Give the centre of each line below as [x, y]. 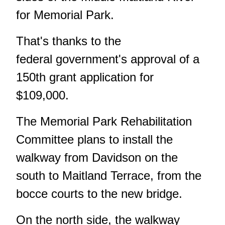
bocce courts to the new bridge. [99, 193]
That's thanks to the [69, 41]
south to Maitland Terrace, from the [109, 175]
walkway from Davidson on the [97, 157]
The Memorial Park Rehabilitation [104, 121]
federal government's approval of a [108, 59]
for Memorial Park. [65, 15]
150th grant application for [85, 77]
